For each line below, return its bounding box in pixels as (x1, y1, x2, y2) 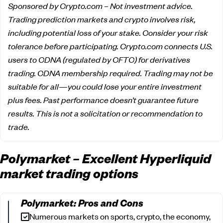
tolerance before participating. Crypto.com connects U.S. (8, 40, 213, 51)
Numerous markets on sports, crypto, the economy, (29, 210, 211, 222)
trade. (8, 120, 29, 132)
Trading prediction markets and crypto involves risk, (8, 13, 196, 24)
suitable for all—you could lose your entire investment (8, 80, 202, 92)
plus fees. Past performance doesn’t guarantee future (8, 94, 199, 105)
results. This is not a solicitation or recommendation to (8, 107, 203, 118)
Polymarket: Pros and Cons (21, 200, 143, 211)
